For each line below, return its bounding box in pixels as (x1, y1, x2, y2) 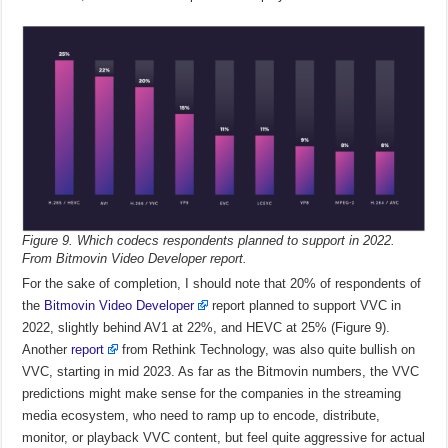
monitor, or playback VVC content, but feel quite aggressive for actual (22, 430, 426, 446)
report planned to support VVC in (208, 298, 402, 314)
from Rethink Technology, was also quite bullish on (118, 342, 416, 358)
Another (22, 342, 72, 358)
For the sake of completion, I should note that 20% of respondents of (22, 276, 422, 292)
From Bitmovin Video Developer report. (22, 251, 248, 267)
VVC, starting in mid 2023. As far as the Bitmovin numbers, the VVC (22, 364, 420, 380)
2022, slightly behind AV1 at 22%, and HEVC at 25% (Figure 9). (22, 320, 391, 336)
